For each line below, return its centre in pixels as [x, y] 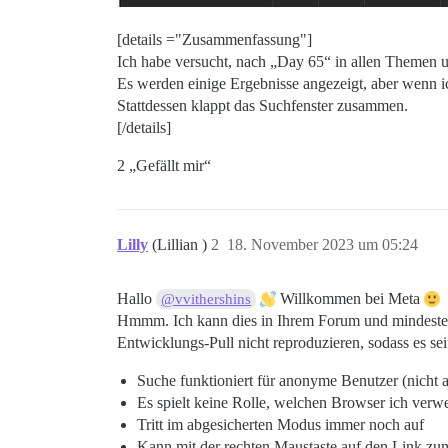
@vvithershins [206, 299]
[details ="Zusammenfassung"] [214, 39]
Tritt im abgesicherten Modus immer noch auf [280, 424]
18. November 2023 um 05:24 [322, 244]
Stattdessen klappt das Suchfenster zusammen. [262, 105]
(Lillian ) [181, 244]
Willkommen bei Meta [350, 298]
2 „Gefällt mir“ [164, 165]
